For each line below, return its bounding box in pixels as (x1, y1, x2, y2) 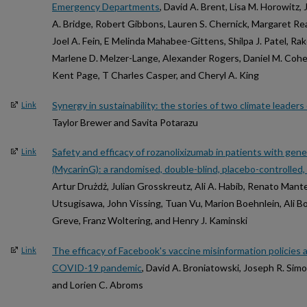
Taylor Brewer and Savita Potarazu (52, 116, 198, 128)
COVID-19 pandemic (52, 261, 142, 273)
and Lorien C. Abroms (52, 278, 143, 291)
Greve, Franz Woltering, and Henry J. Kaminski (52, 214, 247, 227)
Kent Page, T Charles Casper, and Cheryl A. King (52, 69, 259, 82)
